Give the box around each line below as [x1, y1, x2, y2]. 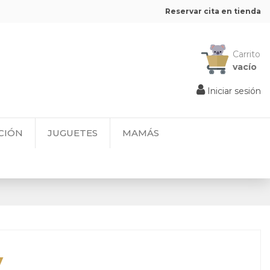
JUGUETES [48, 127, 98, 139]
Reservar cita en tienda [165, 7, 261, 16]
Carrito [233, 48, 260, 60]
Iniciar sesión [207, 85, 261, 96]
